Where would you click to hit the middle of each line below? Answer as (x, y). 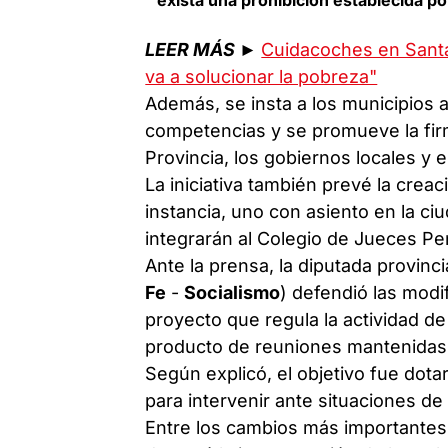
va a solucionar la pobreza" (261, 76)
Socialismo (232, 292)
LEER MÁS (190, 49)
